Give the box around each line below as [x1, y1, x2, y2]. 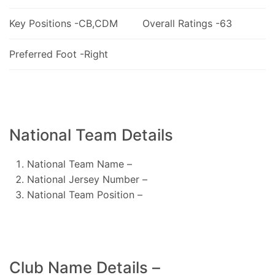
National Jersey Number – [26, 172, 147, 185]
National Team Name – [26, 157, 132, 170]
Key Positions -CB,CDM [9, 17, 118, 29]
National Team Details [9, 125, 173, 144]
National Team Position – [26, 188, 142, 201]
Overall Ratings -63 [142, 17, 232, 29]
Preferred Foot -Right [9, 47, 108, 60]
